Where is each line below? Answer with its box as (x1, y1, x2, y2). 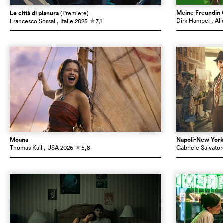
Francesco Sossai (10, 17, 55, 26)
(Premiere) (60, 9, 89, 18)
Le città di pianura (10, 9, 60, 18)
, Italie (57, 17, 73, 26)
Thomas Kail (10, 143, 42, 152)
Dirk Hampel (176, 16, 210, 25)
